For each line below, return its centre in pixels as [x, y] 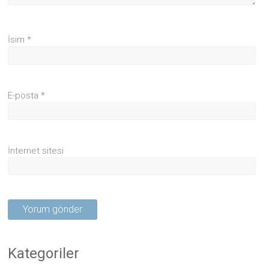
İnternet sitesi [36, 151]
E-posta [25, 95]
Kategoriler [44, 254]
